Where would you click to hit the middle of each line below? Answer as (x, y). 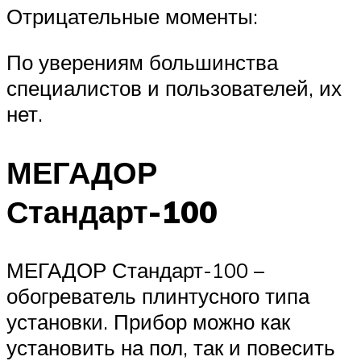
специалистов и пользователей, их (174, 88)
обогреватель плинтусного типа (158, 296)
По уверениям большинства (142, 62)
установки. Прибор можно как (148, 322)
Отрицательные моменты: (132, 16)
